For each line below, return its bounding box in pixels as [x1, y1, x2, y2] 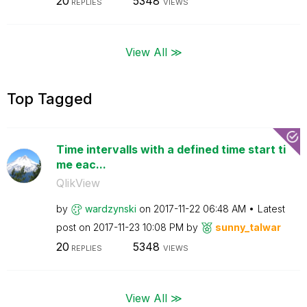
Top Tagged [7, 89, 93, 108]
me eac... [56, 157, 106, 171]
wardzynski [84, 202, 136, 214]
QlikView [56, 175, 100, 190]
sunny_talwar [214, 221, 281, 233]
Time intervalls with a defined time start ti [56, 142, 286, 156]
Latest [257, 202, 285, 214]
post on [56, 221, 93, 233]
